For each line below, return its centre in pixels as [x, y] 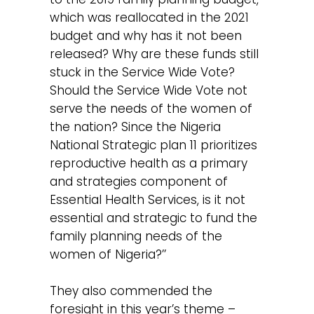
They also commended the [131, 291]
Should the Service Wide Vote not [149, 91]
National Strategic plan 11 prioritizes [154, 145]
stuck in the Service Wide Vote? [144, 73]
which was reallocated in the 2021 [150, 18]
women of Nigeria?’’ [108, 255]
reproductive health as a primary [149, 164]
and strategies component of [139, 182]
